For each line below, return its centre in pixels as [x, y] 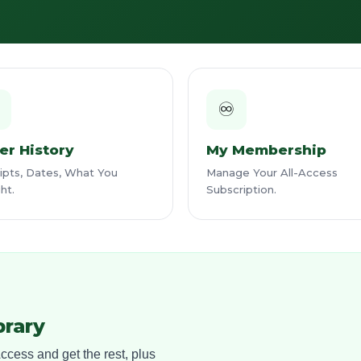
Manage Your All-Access [272, 172]
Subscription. [241, 189]
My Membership [267, 150]
